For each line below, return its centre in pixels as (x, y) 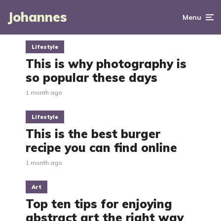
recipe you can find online (101, 147)
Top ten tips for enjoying (99, 204)
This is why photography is (106, 64)
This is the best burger (93, 134)
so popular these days (92, 77)
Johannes (37, 17)
